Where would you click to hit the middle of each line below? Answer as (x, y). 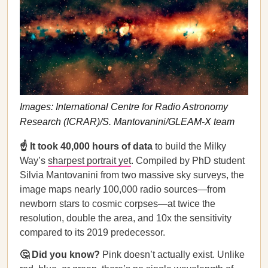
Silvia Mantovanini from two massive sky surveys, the (132, 175)
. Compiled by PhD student (188, 161)
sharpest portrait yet (89, 161)
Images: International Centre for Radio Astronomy (124, 106)
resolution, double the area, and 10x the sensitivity (126, 218)
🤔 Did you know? (61, 255)
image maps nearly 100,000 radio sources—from (123, 189)
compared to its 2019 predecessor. (92, 232)
